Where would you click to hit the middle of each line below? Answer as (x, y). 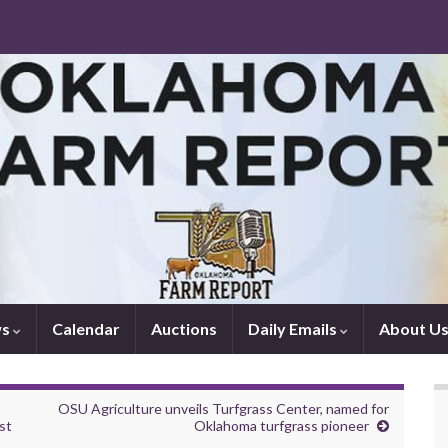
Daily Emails (294, 328)
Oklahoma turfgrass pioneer (281, 425)
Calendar (86, 328)
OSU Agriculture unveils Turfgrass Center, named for (223, 408)
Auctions (184, 328)
